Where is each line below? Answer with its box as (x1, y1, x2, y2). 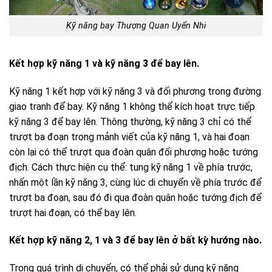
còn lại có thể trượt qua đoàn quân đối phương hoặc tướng (9, 146, 258, 158)
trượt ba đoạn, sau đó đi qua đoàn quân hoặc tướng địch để (9, 191, 262, 203)
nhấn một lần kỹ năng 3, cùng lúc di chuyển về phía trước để (9, 176, 262, 188)
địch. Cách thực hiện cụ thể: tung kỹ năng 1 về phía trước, (9, 161, 253, 173)
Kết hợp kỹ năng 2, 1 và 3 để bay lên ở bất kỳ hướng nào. (9, 234, 262, 246)
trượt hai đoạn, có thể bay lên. (9, 206, 137, 219)
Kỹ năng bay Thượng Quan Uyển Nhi (66, 20, 206, 31)
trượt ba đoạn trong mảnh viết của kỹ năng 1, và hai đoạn (9, 131, 250, 143)
